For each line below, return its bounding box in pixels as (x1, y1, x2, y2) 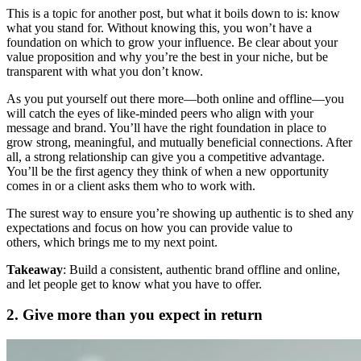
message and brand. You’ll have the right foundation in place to (6, 120, 326, 135)
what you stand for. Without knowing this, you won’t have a (6, 20, 312, 35)
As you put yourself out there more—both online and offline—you (6, 91, 344, 106)
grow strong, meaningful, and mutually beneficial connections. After (6, 135, 352, 149)
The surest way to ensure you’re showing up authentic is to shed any (6, 205, 354, 220)
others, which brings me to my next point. (6, 234, 218, 249)
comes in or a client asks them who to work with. (6, 178, 255, 193)
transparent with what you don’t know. (6, 64, 203, 78)
